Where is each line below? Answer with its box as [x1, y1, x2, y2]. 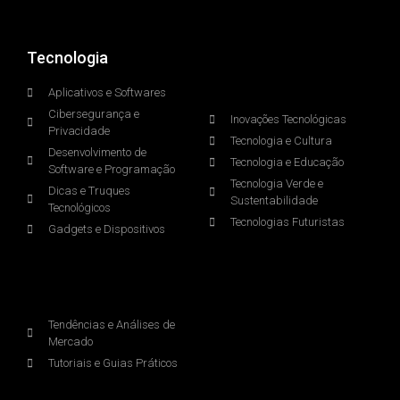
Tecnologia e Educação [230, 155, 344, 170]
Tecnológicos [48, 201, 111, 215]
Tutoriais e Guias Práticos [48, 356, 178, 371]
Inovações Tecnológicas [230, 112, 346, 127]
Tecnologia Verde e [230, 177, 323, 191]
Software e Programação [48, 162, 175, 177]
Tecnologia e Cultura [230, 134, 332, 148]
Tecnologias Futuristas [230, 215, 345, 229]
